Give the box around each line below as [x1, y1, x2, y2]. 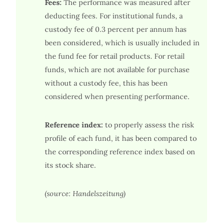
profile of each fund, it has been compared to [44, 133, 197, 143]
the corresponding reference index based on [44, 147, 195, 156]
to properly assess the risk [103, 120, 194, 129]
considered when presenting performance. [44, 92, 190, 101]
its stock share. [44, 160, 96, 170]
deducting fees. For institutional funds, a [44, 11, 183, 20]
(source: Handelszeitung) [44, 189, 125, 198]
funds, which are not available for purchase [44, 65, 190, 74]
